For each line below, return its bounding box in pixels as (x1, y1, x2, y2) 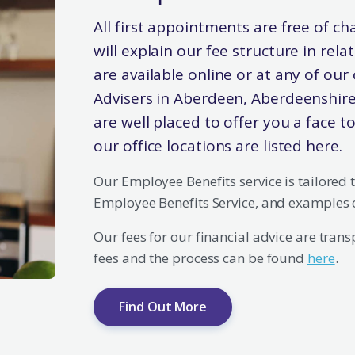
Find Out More (119, 298, 208, 315)
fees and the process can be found (94, 249, 307, 267)
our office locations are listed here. (94, 136, 342, 156)
